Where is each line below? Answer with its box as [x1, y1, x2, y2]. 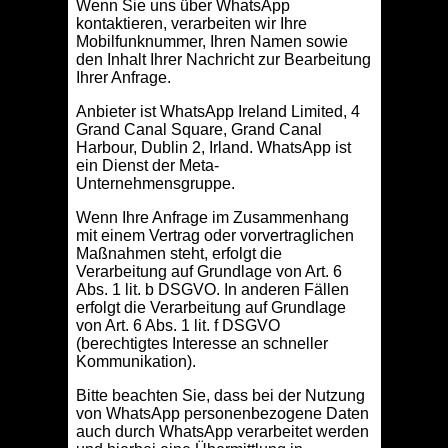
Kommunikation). [75, 353, 196, 371]
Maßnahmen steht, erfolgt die [75, 245, 282, 263]
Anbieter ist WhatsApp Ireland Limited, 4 [75, 103, 360, 121]
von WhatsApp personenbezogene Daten [75, 405, 369, 423]
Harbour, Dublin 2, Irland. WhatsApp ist [75, 139, 351, 157]
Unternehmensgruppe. [75, 175, 235, 193]
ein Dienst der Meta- [75, 157, 219, 175]
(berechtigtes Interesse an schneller [75, 335, 328, 353]
